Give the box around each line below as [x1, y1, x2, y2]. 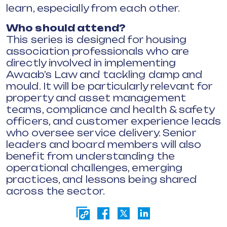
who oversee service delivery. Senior [6, 127, 196, 138]
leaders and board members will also [6, 139, 202, 150]
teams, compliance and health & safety [6, 104, 214, 115]
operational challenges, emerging [6, 162, 183, 173]
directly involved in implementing [6, 57, 176, 68]
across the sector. [6, 185, 105, 197]
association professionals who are [6, 46, 190, 57]
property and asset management [6, 92, 186, 103]
